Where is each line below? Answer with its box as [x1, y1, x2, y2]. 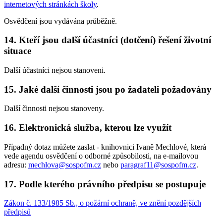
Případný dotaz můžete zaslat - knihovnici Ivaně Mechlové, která [4, 142, 206, 151]
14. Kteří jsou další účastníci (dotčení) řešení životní [4, 35, 211, 46]
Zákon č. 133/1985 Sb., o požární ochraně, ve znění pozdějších [4, 199, 201, 208]
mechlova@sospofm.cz [28, 160, 101, 169]
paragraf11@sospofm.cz [120, 160, 196, 169]
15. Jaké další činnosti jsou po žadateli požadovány [4, 84, 212, 95]
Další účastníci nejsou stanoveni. [4, 66, 106, 74]
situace [4, 46, 31, 56]
